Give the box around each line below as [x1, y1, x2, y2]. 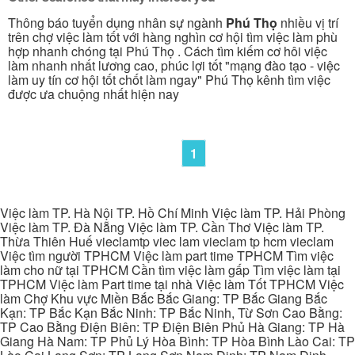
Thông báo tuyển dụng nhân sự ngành [8, 13, 226, 32]
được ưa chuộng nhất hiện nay [8, 84, 179, 103]
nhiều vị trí [281, 13, 338, 32]
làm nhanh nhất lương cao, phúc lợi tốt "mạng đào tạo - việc [8, 55, 340, 74]
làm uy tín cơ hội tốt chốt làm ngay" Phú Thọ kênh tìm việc [8, 70, 330, 89]
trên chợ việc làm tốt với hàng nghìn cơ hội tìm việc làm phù [8, 27, 338, 46]
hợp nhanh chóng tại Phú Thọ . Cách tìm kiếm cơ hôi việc [8, 41, 327, 60]
